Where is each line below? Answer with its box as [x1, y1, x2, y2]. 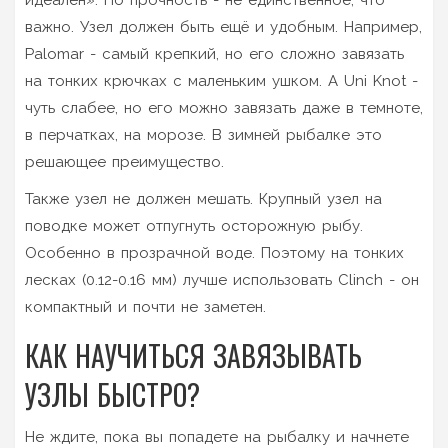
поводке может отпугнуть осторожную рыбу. [25, 216, 363, 235]
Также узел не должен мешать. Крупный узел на [25, 189, 382, 208]
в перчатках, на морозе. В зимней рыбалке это [25, 125, 382, 144]
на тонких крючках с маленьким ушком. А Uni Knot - [25, 71, 418, 90]
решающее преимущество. [25, 152, 224, 171]
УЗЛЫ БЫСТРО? [25, 373, 200, 415]
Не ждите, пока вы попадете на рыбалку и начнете [25, 427, 409, 446]
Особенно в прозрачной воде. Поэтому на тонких [25, 243, 404, 262]
